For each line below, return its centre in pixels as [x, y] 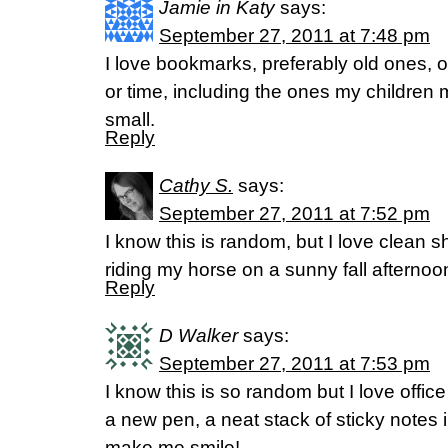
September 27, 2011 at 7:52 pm [294, 213]
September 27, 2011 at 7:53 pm [294, 363]
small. [130, 119]
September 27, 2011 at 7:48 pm [294, 35]
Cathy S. [196, 185]
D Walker [198, 335]
